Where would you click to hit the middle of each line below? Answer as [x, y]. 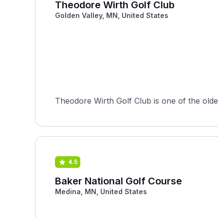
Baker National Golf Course [118, 181]
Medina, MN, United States [101, 191]
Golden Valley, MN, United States [112, 15]
